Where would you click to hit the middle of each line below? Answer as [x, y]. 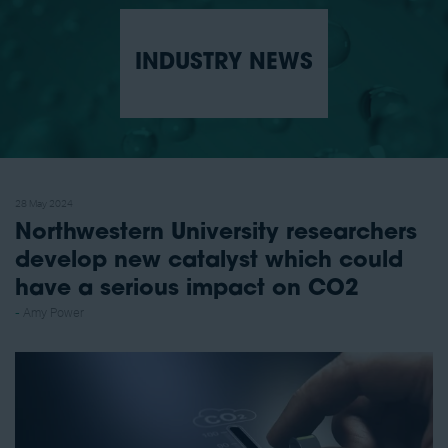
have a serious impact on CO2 [187, 290]
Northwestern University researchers [216, 234]
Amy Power [53, 313]
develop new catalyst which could [209, 262]
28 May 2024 [44, 204]
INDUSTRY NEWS [224, 64]
